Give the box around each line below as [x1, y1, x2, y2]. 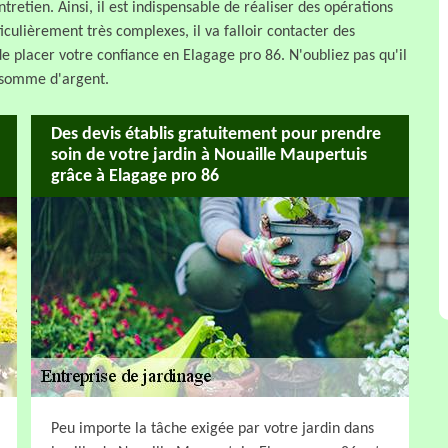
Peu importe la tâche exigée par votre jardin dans [51, 420, 374, 437]
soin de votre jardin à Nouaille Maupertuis [51, 146, 367, 166]
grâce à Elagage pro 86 [51, 167, 219, 187]
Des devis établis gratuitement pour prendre [51, 125, 381, 145]
